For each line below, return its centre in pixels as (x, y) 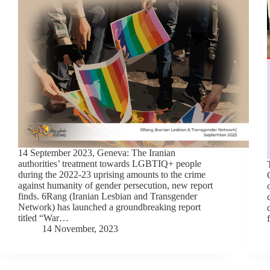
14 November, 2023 (80, 228)
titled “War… (43, 218)
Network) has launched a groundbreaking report (109, 207)
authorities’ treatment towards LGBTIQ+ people (110, 163)
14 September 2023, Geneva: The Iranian (97, 152)
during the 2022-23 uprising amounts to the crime (112, 174)
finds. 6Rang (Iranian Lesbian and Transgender (108, 196)
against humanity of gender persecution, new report (115, 185)
